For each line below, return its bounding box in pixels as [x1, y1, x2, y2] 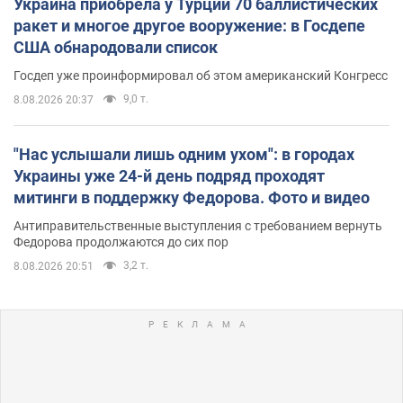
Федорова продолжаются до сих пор [13, 235, 228, 250]
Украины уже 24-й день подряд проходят [13, 166, 325, 186]
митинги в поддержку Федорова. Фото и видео [13, 188, 370, 208]
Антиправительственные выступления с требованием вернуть [13, 219, 382, 234]
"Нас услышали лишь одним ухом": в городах [13, 145, 354, 165]
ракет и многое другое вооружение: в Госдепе [13, 16, 365, 36]
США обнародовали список [13, 38, 218, 58]
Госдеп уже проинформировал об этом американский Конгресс [13, 68, 388, 84]
